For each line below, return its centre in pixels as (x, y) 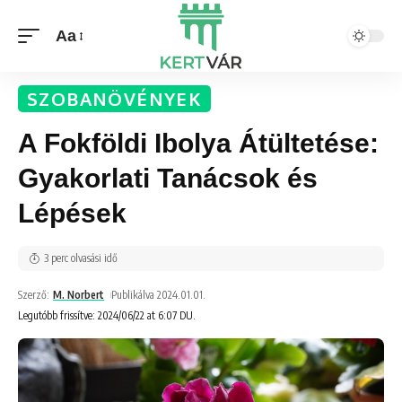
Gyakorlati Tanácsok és (168, 178)
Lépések (72, 213)
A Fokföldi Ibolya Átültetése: (198, 143)
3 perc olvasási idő (81, 258)
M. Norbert (79, 295)
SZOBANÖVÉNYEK (115, 99)
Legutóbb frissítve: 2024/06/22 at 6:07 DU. (107, 315)
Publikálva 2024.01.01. (159, 295)
